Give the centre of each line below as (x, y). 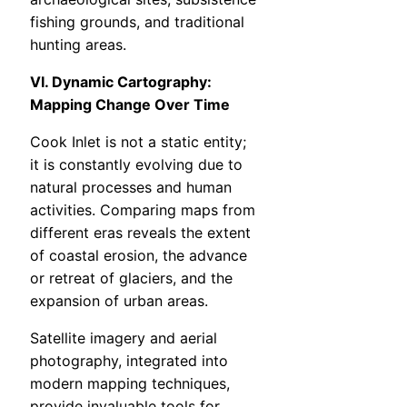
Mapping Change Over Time (130, 105)
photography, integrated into (129, 361)
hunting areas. (78, 45)
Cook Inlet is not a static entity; (138, 142)
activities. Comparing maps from (143, 210)
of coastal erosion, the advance (139, 256)
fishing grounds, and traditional (137, 22)
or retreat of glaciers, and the (131, 278)
